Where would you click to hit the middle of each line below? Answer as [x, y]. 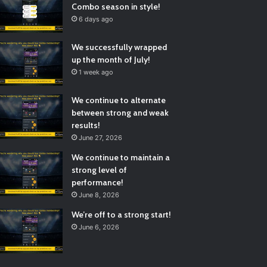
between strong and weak [120, 113]
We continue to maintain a [121, 158]
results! [86, 125]
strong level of [100, 170]
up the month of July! [111, 60]
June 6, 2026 [99, 227]
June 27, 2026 [101, 138]
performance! [98, 183]
